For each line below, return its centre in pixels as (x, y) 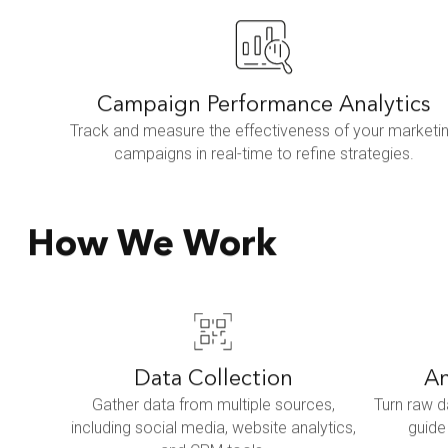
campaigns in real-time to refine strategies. (264, 154)
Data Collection (213, 379)
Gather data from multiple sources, (213, 404)
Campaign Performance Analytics (264, 105)
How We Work (152, 246)
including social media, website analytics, (213, 427)
